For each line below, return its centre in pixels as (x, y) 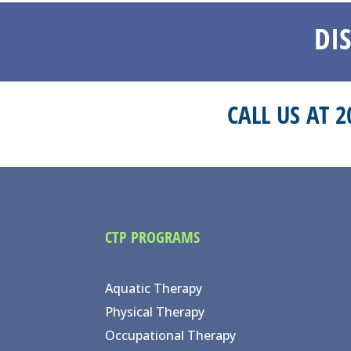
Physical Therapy (155, 312)
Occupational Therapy (171, 336)
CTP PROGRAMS (153, 237)
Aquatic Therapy (154, 289)
